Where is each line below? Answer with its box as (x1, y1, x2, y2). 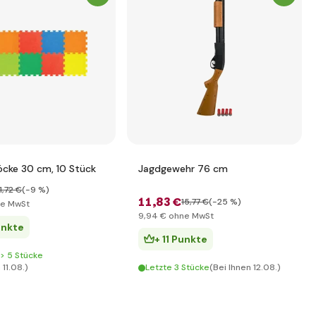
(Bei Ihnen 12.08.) (209, 262, 281, 273)
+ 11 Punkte (154, 233, 207, 245)
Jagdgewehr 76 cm (138, 162, 228, 175)
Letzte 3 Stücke (145, 262, 209, 273)
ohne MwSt (166, 210, 214, 221)
